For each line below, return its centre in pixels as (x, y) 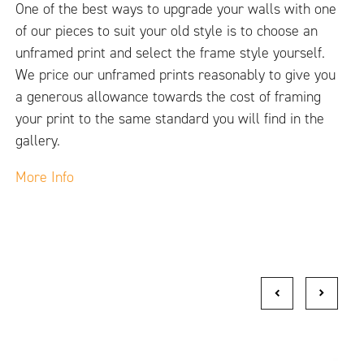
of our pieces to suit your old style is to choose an (167, 31)
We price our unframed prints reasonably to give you (176, 75)
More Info (45, 178)
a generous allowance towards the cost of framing (169, 97)
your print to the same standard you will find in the (170, 119)
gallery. (38, 141)
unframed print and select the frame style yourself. (171, 53)
